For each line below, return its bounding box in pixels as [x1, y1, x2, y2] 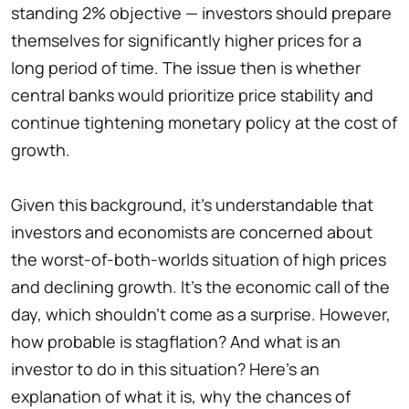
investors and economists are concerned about [11, 221, 372, 244]
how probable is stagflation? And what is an [11, 330, 341, 353]
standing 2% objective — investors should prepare [11, 2, 392, 25]
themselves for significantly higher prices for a [11, 29, 362, 52]
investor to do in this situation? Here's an [11, 358, 320, 381]
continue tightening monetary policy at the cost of [11, 111, 397, 134]
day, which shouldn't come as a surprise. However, [11, 303, 391, 326]
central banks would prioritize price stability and [11, 84, 373, 107]
